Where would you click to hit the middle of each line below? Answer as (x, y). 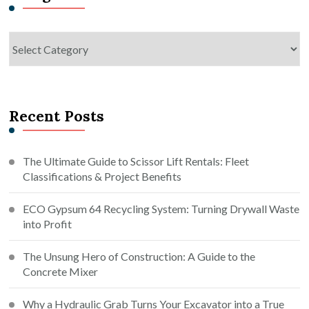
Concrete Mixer (61, 272)
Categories (35, 41)
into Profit (48, 224)
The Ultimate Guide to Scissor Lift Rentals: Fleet (136, 161)
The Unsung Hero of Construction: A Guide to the (139, 257)
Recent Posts (57, 117)
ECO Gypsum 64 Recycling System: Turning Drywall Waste (161, 209)
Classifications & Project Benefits (102, 177)
